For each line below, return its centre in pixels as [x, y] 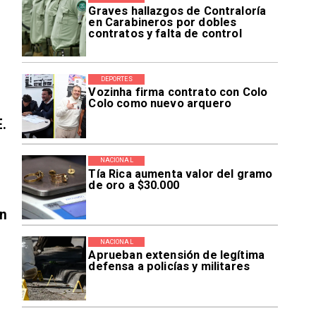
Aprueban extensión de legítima [177, 255]
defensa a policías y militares [169, 267]
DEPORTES [116, 79]
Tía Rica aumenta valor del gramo [181, 174]
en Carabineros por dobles [163, 22]
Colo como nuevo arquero [160, 104]
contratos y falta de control [165, 33]
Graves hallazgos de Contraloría [177, 11]
